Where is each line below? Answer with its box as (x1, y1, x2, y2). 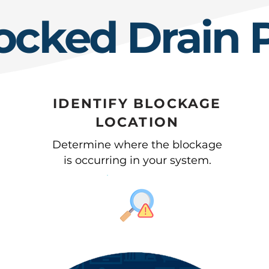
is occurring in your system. (63, 154, 211, 167)
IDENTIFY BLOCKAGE (53, 95, 222, 112)
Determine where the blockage (52, 138, 222, 151)
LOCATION (95, 114, 180, 130)
